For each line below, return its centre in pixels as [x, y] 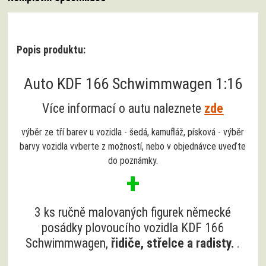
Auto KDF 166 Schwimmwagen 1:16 [133, 84]
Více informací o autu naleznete [123, 109]
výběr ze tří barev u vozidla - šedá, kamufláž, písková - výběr [133, 132]
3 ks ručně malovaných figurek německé [133, 213]
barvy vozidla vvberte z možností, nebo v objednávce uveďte [133, 147]
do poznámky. [133, 161]
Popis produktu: [51, 50]
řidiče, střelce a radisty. [173, 243]
